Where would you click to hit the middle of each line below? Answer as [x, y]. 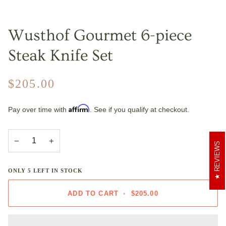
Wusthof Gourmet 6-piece [100, 35]
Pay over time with [38, 110]
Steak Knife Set [61, 55]
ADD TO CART [93, 193]
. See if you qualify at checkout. [139, 110]
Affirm [79, 108]
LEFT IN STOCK [57, 171]
